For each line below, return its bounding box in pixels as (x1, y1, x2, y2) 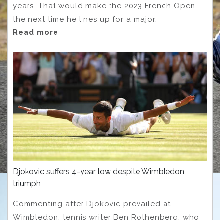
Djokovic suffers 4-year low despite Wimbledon (13, 167, 184, 177)
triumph (13, 179, 41, 189)
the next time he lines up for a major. (13, 15, 157, 24)
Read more (13, 28, 58, 37)
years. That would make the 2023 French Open (13, 1, 195, 11)
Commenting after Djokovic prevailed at (13, 199, 171, 209)
